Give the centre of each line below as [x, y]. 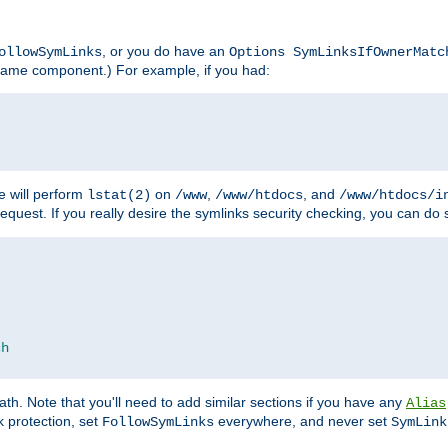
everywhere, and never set [302, 421]
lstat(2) [119, 195]
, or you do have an [165, 51]
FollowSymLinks [158, 422]
